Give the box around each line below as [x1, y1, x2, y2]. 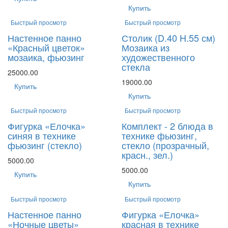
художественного [122, 50, 195, 64]
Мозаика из [122, 40, 169, 54]
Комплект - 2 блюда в [122, 119, 213, 133]
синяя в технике [8, 129, 76, 142]
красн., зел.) [122, 148, 173, 162]
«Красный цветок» [8, 40, 85, 54]
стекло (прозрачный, [122, 138, 209, 152]
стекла [122, 60, 150, 73]
